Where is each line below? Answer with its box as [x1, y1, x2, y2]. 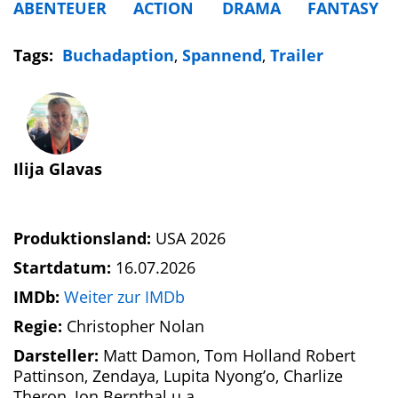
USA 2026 [155, 227, 226, 249]
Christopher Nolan [67, 315, 204, 337]
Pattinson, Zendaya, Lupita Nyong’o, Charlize [13, 365, 343, 386]
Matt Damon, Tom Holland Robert [103, 345, 355, 366]
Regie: [13, 315, 67, 337]
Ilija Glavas [13, 158, 102, 179]
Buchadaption [62, 44, 174, 66]
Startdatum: [13, 257, 115, 278]
